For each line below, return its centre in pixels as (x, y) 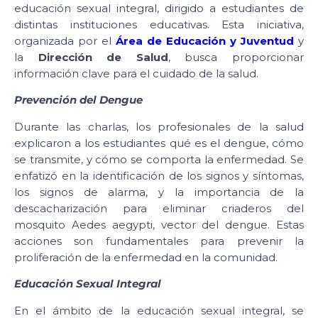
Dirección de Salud (103, 57)
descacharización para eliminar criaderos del (159, 208)
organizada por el (65, 40)
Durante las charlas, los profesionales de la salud (159, 126)
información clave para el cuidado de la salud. (136, 73)
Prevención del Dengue (78, 100)
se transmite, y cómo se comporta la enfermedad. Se (159, 159)
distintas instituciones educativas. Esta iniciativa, (159, 24)
